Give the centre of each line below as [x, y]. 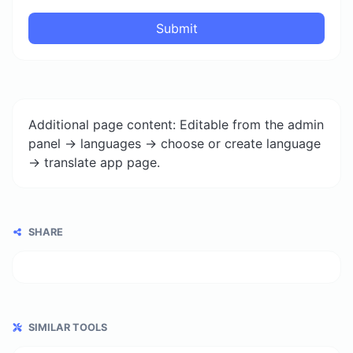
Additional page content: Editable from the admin [176, 125]
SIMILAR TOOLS [67, 328]
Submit [176, 28]
